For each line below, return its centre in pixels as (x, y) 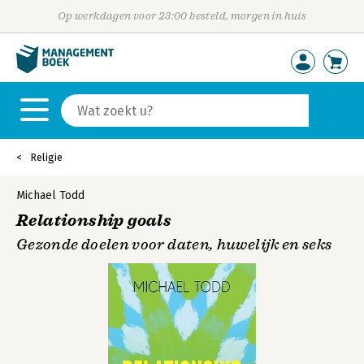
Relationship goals (94, 221)
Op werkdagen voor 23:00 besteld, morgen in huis (182, 16)
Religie (46, 157)
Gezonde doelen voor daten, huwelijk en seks (174, 245)
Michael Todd (50, 195)
